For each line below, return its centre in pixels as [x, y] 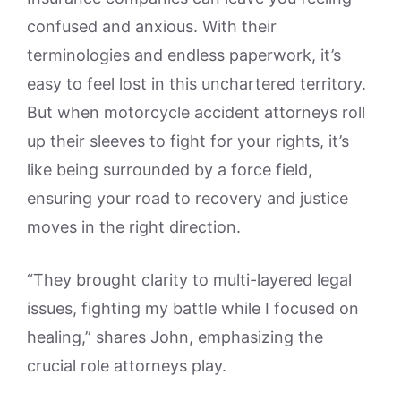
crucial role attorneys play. [127, 365]
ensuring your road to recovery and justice [188, 198]
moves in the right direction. [134, 226]
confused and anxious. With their [152, 26]
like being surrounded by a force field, [170, 169]
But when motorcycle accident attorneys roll [196, 112]
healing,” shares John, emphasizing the [175, 337]
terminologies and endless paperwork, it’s [184, 55]
